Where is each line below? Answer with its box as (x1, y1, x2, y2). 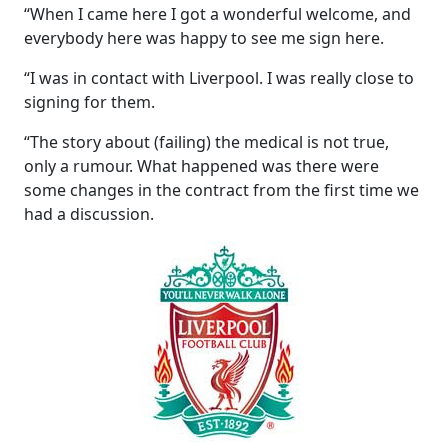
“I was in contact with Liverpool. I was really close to (24, 67, 414, 89)
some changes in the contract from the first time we (24, 179, 419, 201)
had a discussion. (24, 203, 154, 225)
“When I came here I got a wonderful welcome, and (24, 3, 411, 25)
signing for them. (24, 91, 155, 113)
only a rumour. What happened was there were (24, 155, 379, 177)
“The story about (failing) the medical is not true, (24, 131, 389, 153)
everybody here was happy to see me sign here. (24, 27, 384, 49)
